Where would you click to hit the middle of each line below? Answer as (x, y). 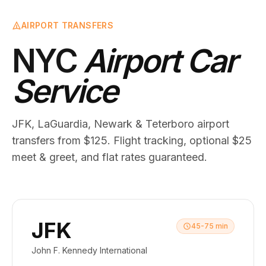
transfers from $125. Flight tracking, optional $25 (132, 140)
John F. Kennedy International (89, 250)
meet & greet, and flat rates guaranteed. (110, 157)
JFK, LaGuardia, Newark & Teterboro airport (121, 124)
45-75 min (210, 226)
